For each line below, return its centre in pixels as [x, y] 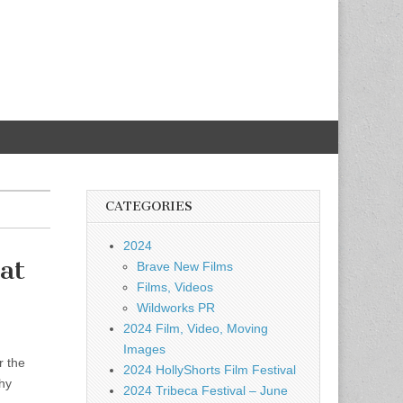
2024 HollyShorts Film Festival [210, 370]
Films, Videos [175, 287]
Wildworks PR [176, 308]
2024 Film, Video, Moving [196, 328]
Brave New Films [185, 266]
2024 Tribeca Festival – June [206, 390]
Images [144, 349]
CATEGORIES [149, 206]
